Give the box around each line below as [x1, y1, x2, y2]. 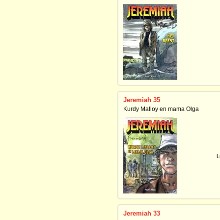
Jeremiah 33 [123, 210, 160, 217]
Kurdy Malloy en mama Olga [123, 106, 199, 112]
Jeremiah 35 [123, 96, 160, 104]
